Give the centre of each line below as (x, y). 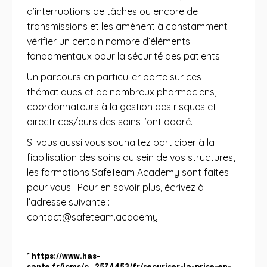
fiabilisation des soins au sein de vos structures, (131, 157)
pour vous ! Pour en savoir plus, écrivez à (115, 187)
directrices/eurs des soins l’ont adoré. (110, 122)
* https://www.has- (63, 257)
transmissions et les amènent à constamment (127, 26)
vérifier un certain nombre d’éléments (108, 41)
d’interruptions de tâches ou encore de (112, 11)
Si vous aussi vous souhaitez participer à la (121, 142)
